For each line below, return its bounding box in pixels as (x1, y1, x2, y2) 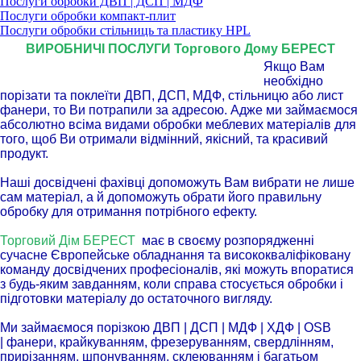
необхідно (263, 74, 323, 89)
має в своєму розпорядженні (139, 234, 314, 248)
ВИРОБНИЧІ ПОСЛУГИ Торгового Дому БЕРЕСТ (26, 41, 335, 56)
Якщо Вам (263, 60, 325, 74)
